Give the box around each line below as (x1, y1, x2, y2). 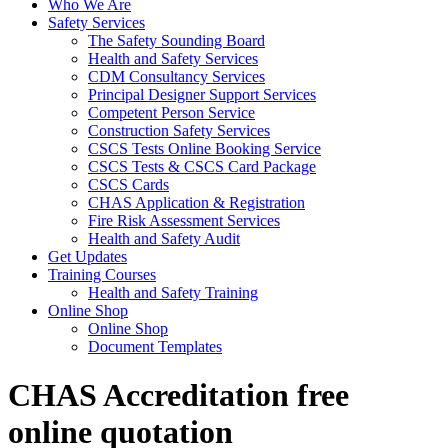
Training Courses (48, 265, 156, 283)
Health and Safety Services (88, 49, 258, 67)
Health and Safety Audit (88, 229, 240, 247)
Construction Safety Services (88, 121, 270, 139)
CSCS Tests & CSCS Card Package (88, 157, 316, 175)
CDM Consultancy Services (88, 67, 265, 85)
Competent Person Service (88, 103, 255, 121)
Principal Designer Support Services (88, 85, 316, 103)
